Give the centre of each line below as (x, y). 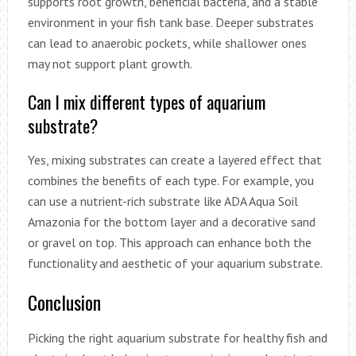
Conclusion (64, 302)
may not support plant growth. (110, 63)
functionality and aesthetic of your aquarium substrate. (175, 263)
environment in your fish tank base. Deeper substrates (170, 22)
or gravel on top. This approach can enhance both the (169, 242)
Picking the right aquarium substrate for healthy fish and (177, 337)
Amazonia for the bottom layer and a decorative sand (171, 221)
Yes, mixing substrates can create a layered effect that (174, 159)
